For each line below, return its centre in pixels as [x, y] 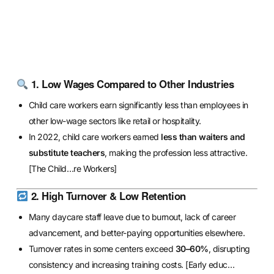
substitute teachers [67, 152]
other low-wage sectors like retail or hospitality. [115, 120]
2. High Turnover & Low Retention [108, 196]
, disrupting [229, 249]
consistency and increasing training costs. [107, 265]
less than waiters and [203, 136]
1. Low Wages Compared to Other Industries [132, 84]
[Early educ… [210, 265]
